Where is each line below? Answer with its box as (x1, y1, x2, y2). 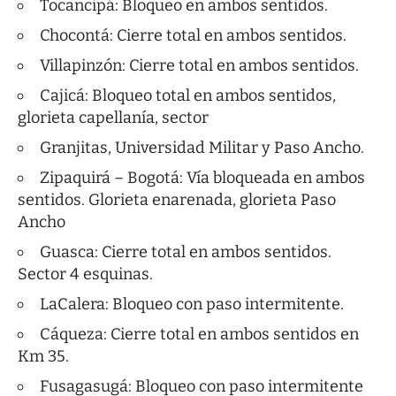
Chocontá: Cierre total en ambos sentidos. (40, 26, 346, 46)
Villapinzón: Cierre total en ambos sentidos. (40, 56, 359, 76)
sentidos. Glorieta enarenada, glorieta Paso (18, 190, 336, 210)
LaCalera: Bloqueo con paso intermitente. (40, 294, 344, 315)
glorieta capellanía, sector (18, 108, 209, 128)
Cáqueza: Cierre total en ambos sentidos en (40, 324, 359, 345)
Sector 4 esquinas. (18, 264, 153, 285)
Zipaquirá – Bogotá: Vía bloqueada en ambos (40, 168, 365, 188)
